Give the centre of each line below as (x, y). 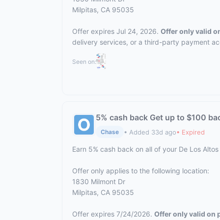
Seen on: (84, 61)
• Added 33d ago (150, 132)
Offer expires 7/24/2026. (113, 214)
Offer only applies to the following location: (141, 171)
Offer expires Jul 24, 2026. (116, 31)
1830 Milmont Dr (99, 181)
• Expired (191, 132)
